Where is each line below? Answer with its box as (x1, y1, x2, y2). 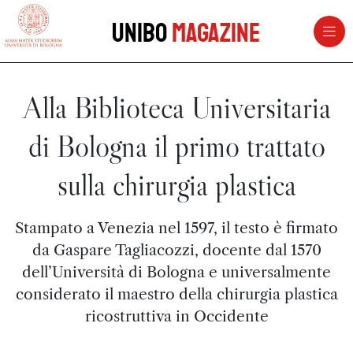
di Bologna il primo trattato (28, 128, 325, 165)
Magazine (171, 17, 260, 50)
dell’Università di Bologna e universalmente (22, 262, 331, 281)
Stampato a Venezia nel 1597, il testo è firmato (15, 218, 338, 237)
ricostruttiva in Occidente (84, 307, 269, 325)
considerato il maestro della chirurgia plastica (15, 284, 338, 303)
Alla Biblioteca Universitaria (22, 89, 331, 126)
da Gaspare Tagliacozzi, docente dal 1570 (32, 240, 321, 259)
